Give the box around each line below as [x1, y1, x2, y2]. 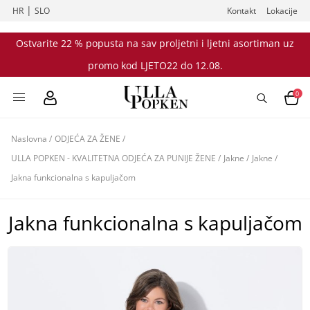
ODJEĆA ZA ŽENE [55, 133, 120, 145]
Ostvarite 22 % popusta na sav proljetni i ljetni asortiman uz [16, 37, 294, 50]
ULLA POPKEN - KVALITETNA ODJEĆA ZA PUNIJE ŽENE [11, 152, 216, 164]
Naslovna [11, 133, 47, 145]
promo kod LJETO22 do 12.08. [87, 59, 223, 72]
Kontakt [227, 5, 257, 17]
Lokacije [266, 5, 298, 17]
